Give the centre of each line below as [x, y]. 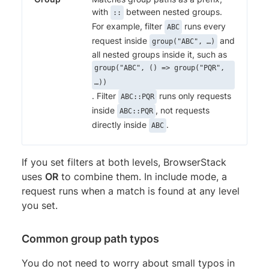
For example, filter [128, 26]
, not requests [183, 110]
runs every [204, 26]
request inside [121, 40]
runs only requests [194, 95]
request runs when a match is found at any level [131, 191]
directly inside [120, 124]
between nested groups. [173, 11]
